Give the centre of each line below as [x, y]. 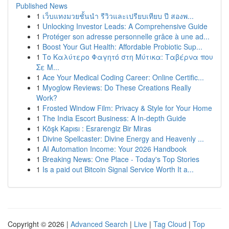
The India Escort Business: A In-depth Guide [114, 118]
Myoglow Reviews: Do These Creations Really [117, 87]
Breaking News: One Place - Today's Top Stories [121, 159]
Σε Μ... [48, 67]
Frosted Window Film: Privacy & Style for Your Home [127, 108]
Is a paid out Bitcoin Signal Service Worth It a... [118, 169]
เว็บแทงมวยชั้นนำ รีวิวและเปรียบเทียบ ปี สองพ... [118, 16]
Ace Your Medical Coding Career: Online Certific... [123, 77]
